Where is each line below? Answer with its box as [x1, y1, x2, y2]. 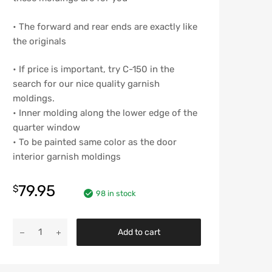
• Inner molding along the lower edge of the [13, 107, 197, 119]
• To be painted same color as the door [13, 137, 177, 148]
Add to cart [117, 227, 160, 237]
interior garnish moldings [13, 151, 121, 163]
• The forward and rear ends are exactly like [13, 21, 197, 32]
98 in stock [96, 188, 136, 198]
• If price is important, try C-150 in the [13, 64, 174, 75]
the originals [13, 35, 66, 47]
